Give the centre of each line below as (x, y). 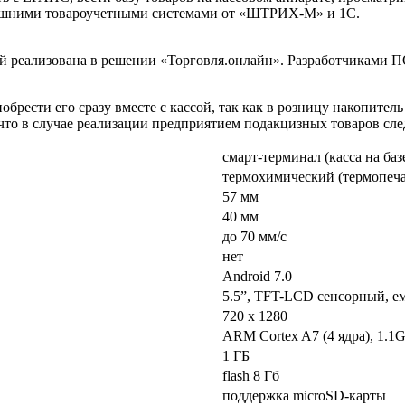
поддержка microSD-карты (304, 395)
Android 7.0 (257, 276)
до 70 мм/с (254, 236)
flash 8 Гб (251, 375)
